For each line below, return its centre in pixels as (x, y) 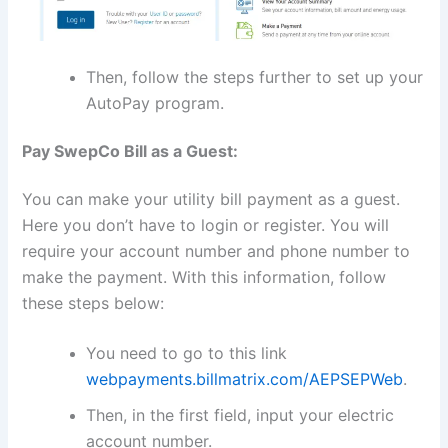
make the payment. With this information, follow (204, 277)
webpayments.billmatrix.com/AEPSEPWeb (245, 378)
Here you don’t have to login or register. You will (206, 225)
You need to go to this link (187, 352)
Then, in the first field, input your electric (240, 414)
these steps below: (93, 303)
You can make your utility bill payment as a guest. (211, 199)
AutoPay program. (155, 103)
